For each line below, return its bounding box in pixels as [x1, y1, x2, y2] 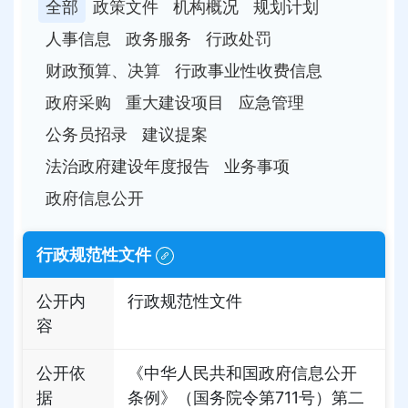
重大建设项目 [126, 93, 224, 112]
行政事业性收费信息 [175, 61, 322, 80]
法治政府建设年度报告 [46, 157, 209, 176]
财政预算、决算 [46, 61, 160, 80]
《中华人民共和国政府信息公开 [127, 363, 357, 382]
